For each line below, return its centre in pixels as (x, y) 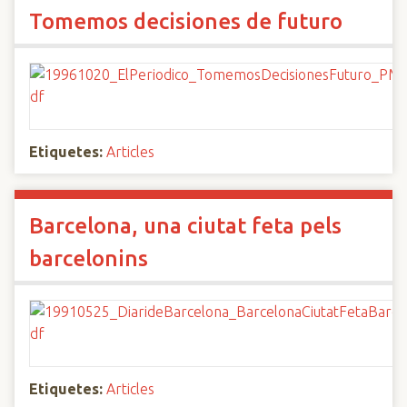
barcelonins (89, 258)
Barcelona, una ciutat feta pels (185, 226)
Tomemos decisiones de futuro (186, 21)
